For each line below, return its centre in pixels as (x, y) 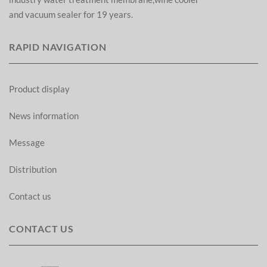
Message (27, 142)
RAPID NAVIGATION (58, 47)
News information (44, 116)
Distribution (33, 169)
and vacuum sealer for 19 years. (72, 14)
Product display (39, 89)
